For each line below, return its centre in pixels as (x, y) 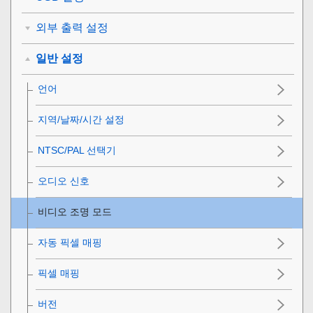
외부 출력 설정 (72, 28)
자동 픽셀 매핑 (70, 243)
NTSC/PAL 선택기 (77, 151)
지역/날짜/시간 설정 (81, 120)
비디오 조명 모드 (75, 212)
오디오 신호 (64, 181)
